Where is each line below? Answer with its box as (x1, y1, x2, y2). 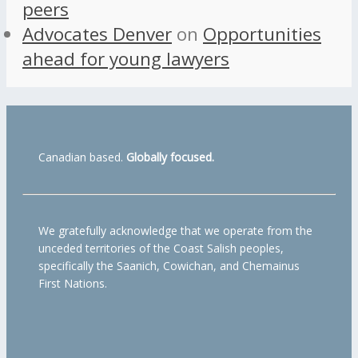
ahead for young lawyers (22, 46, 229, 72)
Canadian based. (38, 149, 126, 165)
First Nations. (38, 275, 107, 291)
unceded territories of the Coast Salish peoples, (38, 240, 284, 256)
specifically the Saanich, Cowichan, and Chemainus (38, 257, 300, 273)
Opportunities (203, 22, 321, 47)
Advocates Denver (22, 22, 172, 47)
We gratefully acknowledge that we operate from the (38, 222, 312, 238)
